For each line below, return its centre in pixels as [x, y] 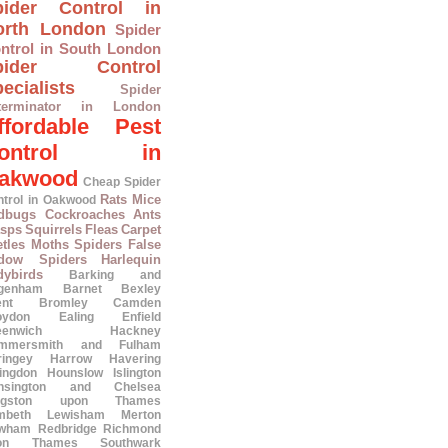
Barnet [82, 289]
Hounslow [75, 373]
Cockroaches [84, 214]
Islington [137, 373]
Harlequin [131, 259]
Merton [141, 415]
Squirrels [53, 229]
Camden [137, 303]
